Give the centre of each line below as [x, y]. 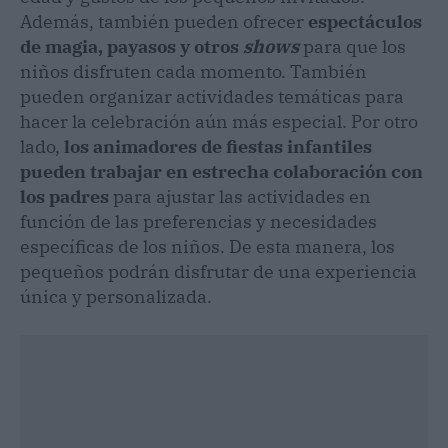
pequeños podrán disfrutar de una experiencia [218, 271]
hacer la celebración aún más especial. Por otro [219, 121]
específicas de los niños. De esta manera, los [207, 246]
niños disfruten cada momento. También [193, 71]
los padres [64, 196]
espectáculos [365, 21]
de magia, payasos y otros [131, 46]
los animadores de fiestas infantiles [218, 146]
